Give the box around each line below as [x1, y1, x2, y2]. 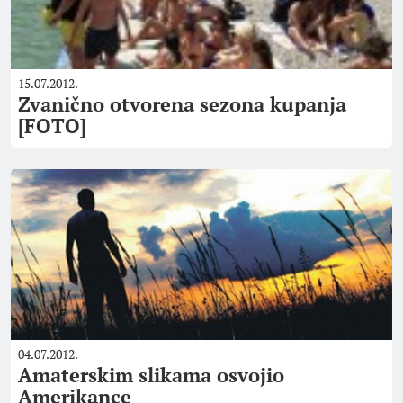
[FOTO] [18, 112, 86, 139]
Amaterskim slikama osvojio [18, 362, 284, 388]
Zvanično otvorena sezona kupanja [18, 91, 346, 117]
